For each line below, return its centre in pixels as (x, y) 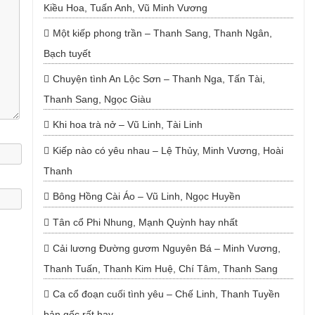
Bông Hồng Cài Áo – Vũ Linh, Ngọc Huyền (146, 196)
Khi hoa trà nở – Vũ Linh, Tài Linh (127, 124)
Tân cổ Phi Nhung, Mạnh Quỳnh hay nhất (145, 222)
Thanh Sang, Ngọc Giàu (97, 99)
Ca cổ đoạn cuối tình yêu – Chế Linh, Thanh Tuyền (166, 294)
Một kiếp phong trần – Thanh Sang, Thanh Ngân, (162, 33)
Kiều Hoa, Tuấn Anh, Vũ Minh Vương (125, 8)
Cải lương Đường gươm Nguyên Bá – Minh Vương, (166, 248)
